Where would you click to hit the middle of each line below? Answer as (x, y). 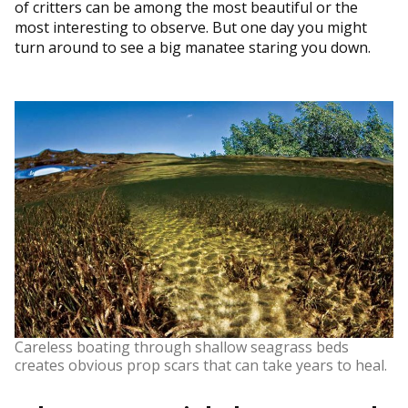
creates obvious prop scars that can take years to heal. (201, 365)
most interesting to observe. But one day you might (191, 27)
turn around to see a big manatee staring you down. (193, 47)
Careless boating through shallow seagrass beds (182, 347)
